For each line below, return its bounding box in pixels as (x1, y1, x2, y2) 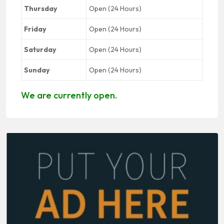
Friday (24, 24, 46, 33)
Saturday (24, 45, 56, 54)
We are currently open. (21, 89, 117, 101)
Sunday (24, 65, 49, 74)
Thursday (24, 4, 57, 13)
